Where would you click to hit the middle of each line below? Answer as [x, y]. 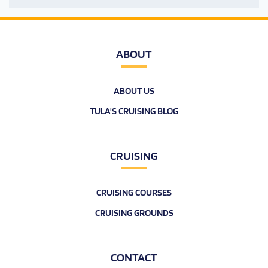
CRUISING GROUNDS [134, 213]
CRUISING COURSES [134, 192]
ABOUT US [134, 91]
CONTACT [134, 257]
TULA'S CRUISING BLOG [134, 111]
